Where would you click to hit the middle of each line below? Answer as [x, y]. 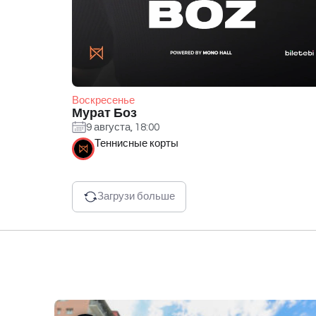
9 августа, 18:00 [123, 128]
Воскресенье [103, 100]
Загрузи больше [136, 197]
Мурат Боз [104, 113]
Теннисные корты [136, 143]
